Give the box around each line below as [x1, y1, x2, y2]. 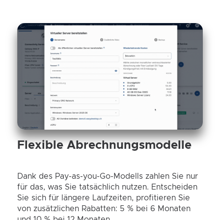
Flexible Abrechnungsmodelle [17, 139, 192, 152]
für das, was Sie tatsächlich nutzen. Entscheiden [17, 183, 197, 192]
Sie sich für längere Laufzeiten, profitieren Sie [17, 194, 190, 202]
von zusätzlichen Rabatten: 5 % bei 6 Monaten [17, 205, 191, 213]
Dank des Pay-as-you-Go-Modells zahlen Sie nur [17, 172, 198, 181]
